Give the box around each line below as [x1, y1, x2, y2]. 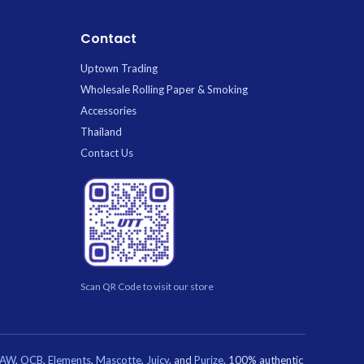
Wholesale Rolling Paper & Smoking [80, 82, 248, 96]
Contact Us [80, 145, 133, 159]
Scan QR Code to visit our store [80, 279, 214, 292]
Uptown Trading [80, 61, 158, 75]
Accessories [80, 103, 136, 117]
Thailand [80, 124, 122, 138]
